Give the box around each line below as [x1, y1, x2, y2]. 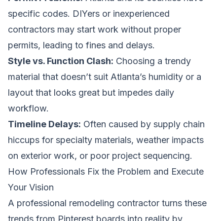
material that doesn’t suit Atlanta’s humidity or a [8, 71, 201, 82]
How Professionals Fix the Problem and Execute [8, 166, 204, 177]
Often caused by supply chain [81, 118, 205, 129]
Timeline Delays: [8, 118, 81, 129]
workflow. [8, 103, 49, 113]
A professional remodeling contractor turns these [8, 197, 207, 208]
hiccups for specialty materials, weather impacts [8, 134, 204, 145]
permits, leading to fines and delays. [8, 39, 155, 50]
